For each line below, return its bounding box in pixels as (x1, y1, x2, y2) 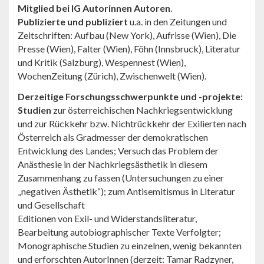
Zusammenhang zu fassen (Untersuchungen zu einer (18, 171, 224, 183)
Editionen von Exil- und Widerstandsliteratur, (18, 212, 197, 224)
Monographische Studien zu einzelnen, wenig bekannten (18, 239, 242, 251)
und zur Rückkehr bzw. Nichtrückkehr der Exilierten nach (18, 117, 246, 129)
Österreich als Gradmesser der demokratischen (18, 131, 208, 143)
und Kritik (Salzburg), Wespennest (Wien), (18, 56, 186, 68)
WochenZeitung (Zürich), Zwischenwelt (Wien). (18, 70, 206, 81)
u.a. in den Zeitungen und (128, 15, 227, 27)
